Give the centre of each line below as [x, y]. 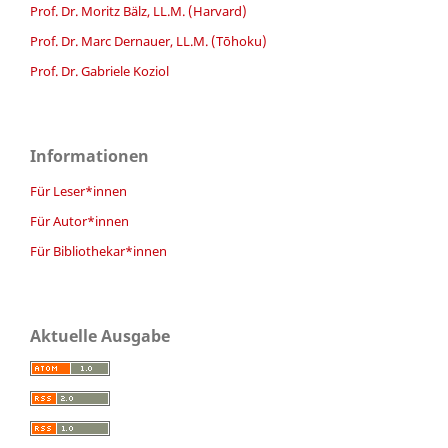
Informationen [89, 156]
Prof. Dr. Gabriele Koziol [99, 71]
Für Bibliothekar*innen [98, 250]
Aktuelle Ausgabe [100, 335]
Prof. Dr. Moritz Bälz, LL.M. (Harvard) [138, 11]
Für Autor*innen [79, 220]
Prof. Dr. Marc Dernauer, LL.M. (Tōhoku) [148, 41]
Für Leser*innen [78, 191]
